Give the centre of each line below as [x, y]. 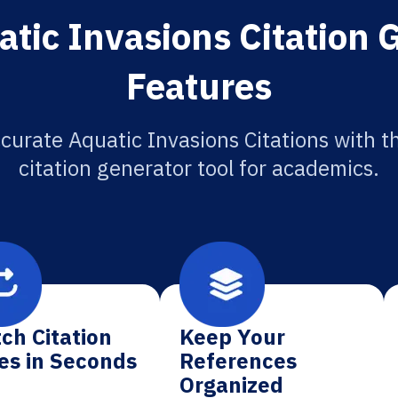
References [239, 361]
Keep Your [233, 337]
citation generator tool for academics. [199, 168]
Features [199, 86]
